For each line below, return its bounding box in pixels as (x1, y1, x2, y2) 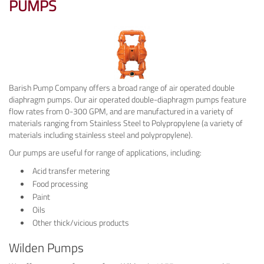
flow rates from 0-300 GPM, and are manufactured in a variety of (9, 105, 233, 118)
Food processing (32, 177, 88, 190)
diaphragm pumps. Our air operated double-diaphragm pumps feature (9, 93, 246, 106)
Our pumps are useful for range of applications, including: (9, 146, 202, 159)
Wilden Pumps (9, 238, 84, 258)
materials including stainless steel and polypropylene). (9, 128, 193, 141)
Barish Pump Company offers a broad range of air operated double (9, 81, 235, 94)
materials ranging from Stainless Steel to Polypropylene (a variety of (9, 117, 243, 130)
